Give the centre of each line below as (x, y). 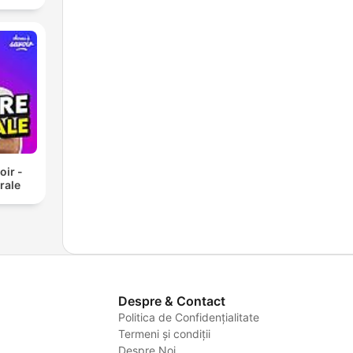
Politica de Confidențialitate (188, 317)
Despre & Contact (171, 301)
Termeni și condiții (164, 333)
